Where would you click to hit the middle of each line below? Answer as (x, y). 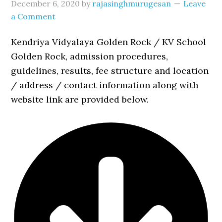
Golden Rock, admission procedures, (90, 56)
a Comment (33, 16)
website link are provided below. (80, 99)
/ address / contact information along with (105, 85)
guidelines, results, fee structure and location (110, 71)
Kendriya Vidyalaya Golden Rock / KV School (109, 42)
